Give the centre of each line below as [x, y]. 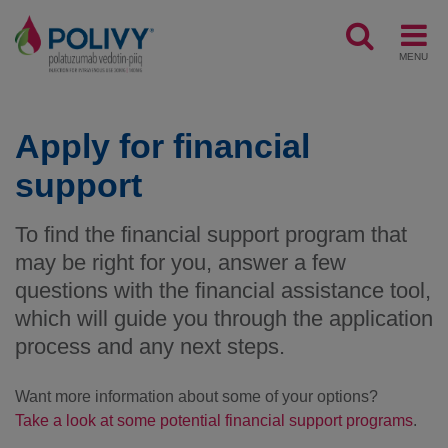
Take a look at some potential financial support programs [214, 420]
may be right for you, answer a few [180, 262]
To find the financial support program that [211, 234]
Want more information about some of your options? [196, 396]
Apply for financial [162, 146]
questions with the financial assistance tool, [223, 290]
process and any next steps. [150, 346]
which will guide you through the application [224, 318]
